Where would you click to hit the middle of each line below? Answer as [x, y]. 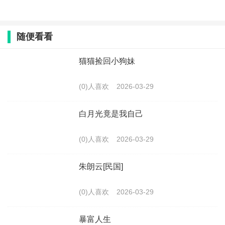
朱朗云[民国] [101, 166]
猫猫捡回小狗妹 [107, 61]
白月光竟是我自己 [111, 114]
